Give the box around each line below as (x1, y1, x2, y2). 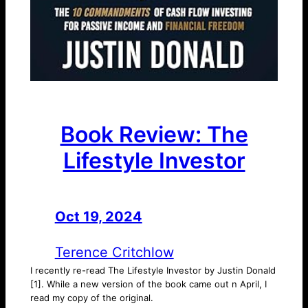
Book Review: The (60, 120, 248, 148)
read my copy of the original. (30, 292, 153, 304)
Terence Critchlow (54, 244, 174, 261)
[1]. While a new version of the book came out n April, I (30, 278, 267, 290)
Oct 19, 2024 (54, 208, 142, 225)
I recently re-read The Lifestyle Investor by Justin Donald (30, 265, 276, 276)
